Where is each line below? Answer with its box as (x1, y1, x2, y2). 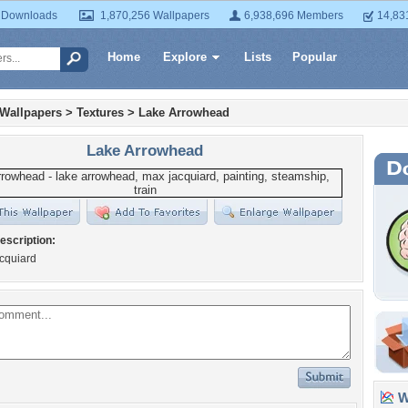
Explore (163, 50, 207, 64)
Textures (76, 106, 124, 119)
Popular (292, 50, 337, 64)
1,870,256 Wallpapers (100, 9, 209, 22)
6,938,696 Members (244, 9, 343, 22)
